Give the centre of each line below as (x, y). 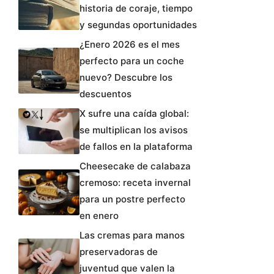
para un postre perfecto (132, 199)
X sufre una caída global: (134, 113)
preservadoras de (119, 251)
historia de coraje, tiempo (136, 8)
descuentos (106, 94)
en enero (99, 215)
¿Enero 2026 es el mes (130, 44)
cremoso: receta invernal (135, 182)
